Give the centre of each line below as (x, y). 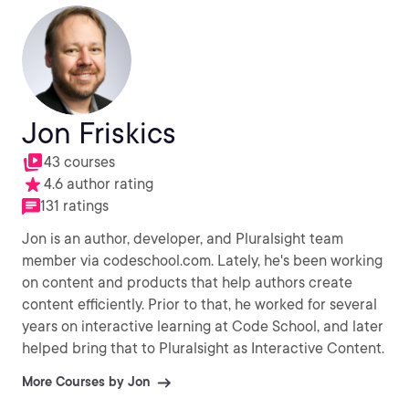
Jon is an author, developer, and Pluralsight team (183, 239)
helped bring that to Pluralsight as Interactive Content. (203, 348)
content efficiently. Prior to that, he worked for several (85, 304)
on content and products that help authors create (187, 283)
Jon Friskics (99, 133)
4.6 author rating (99, 184)
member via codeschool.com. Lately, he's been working (120, 261)
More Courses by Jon (86, 382)
